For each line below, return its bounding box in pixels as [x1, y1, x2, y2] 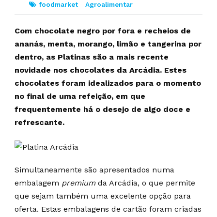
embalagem [15, 178, 62, 187]
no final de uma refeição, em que [15, 92, 145, 101]
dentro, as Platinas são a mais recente [15, 52, 169, 62]
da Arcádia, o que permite [98, 178, 195, 187]
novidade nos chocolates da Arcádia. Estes [15, 65, 186, 75]
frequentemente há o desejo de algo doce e [15, 105, 190, 114]
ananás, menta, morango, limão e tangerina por [15, 39, 201, 48]
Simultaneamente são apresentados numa [15, 165, 174, 174]
